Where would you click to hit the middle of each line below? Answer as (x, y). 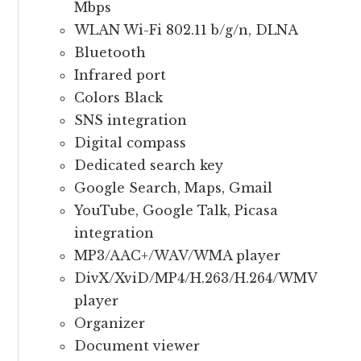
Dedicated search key (149, 165)
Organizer (110, 323)
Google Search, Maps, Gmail (174, 188)
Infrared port (120, 75)
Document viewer (137, 346)
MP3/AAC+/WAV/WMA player (178, 255)
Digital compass (131, 143)
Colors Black (119, 98)
